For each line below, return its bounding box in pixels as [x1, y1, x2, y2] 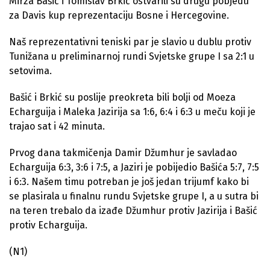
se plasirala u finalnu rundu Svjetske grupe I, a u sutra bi [9, 190, 259, 202]
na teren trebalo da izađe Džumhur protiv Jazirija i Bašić [9, 205, 257, 217]
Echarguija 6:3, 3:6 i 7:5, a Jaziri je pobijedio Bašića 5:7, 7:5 [9, 162, 259, 174]
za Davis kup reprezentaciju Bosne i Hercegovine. [9, 10, 229, 22]
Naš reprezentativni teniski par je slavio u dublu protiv [9, 36, 251, 48]
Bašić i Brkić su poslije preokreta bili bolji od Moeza [9, 92, 236, 104]
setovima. [9, 65, 52, 77]
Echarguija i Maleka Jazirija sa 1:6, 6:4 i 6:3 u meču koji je [9, 106, 256, 118]
